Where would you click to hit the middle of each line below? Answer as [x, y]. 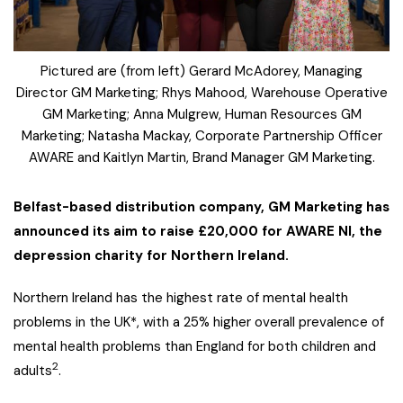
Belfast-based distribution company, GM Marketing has [201, 207]
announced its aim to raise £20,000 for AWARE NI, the [198, 232]
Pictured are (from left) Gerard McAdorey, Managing [201, 72]
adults [33, 371]
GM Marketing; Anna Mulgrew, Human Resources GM [201, 115]
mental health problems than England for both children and [195, 347]
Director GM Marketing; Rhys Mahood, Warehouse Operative [201, 93]
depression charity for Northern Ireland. [151, 256]
